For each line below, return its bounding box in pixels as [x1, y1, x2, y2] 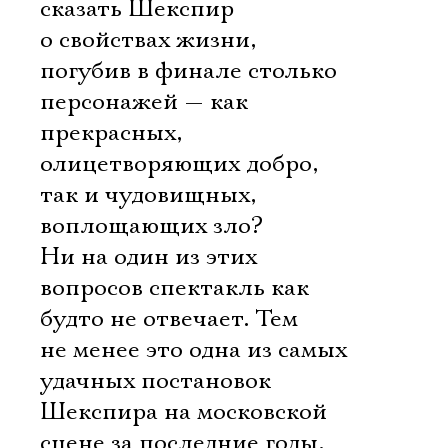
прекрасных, [40, 118, 182, 148]
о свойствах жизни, [40, 25, 256, 55]
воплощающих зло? [40, 211, 263, 241]
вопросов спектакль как [40, 273, 309, 303]
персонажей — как [40, 87, 248, 117]
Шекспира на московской [40, 397, 327, 427]
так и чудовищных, [40, 180, 256, 210]
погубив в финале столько [40, 56, 337, 86]
